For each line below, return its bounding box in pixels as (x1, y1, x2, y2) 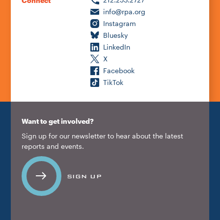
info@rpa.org (103, 7, 145, 16)
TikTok (103, 78, 123, 86)
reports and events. (21, 142, 84, 150)
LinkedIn (103, 43, 130, 51)
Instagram (103, 19, 136, 27)
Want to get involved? (21, 117, 94, 125)
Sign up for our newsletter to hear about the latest (21, 132, 183, 140)
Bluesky (103, 31, 128, 39)
